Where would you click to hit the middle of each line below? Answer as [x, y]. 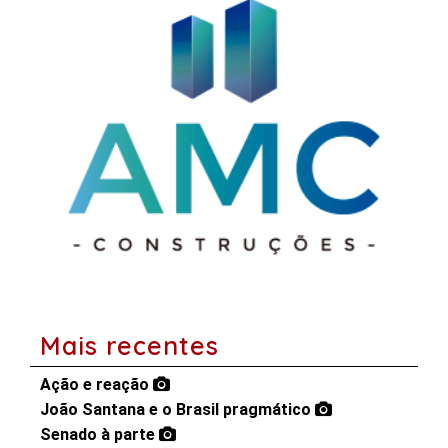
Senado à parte [99, 435]
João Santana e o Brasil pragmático [177, 410]
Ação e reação [96, 385]
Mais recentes [129, 346]
